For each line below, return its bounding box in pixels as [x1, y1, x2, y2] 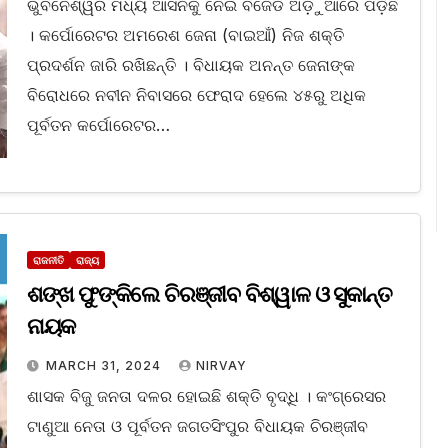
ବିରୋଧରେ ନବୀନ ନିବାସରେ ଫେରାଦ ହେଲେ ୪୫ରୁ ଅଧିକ [26, 85, 366, 106]
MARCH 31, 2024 [45, 358, 165, 374]
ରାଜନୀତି [32, 254, 64, 267]
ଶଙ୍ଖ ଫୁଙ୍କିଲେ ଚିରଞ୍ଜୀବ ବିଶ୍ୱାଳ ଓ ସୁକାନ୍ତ [26, 281, 393, 309]
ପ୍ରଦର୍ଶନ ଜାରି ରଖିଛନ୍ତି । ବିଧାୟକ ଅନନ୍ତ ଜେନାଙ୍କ [26, 55, 355, 76]
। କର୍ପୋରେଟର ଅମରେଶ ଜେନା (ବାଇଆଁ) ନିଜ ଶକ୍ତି [26, 25, 344, 46]
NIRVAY [195, 358, 247, 374]
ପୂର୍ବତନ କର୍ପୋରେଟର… [26, 115, 170, 136]
